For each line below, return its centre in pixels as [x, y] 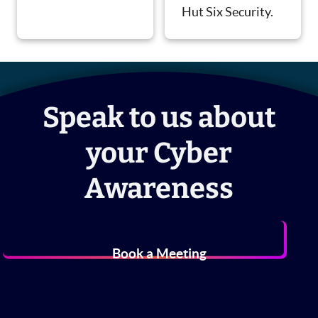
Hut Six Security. [227, 12]
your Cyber [159, 154]
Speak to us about [159, 118]
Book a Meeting [159, 254]
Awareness [159, 189]
